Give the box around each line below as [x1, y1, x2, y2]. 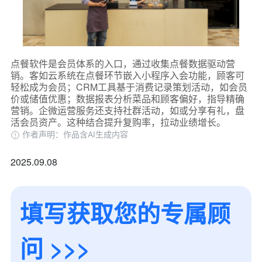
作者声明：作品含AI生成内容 [22, 129, 128, 139]
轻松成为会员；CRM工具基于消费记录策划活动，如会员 [10, 80, 247, 94]
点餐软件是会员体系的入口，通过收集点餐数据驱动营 [10, 56, 235, 70]
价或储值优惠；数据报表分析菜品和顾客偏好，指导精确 [10, 91, 244, 105]
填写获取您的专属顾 [19, 195, 230, 229]
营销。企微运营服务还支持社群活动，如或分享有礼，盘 [10, 103, 244, 117]
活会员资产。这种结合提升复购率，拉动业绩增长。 [10, 115, 226, 129]
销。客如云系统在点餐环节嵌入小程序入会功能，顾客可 [10, 68, 244, 82]
